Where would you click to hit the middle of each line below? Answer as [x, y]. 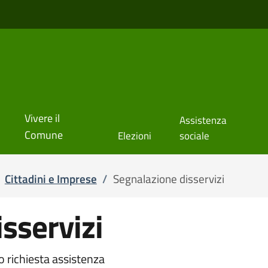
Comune [43, 135]
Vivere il [42, 118]
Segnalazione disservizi [169, 179]
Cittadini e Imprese [51, 179]
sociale [194, 135]
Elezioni [134, 135]
